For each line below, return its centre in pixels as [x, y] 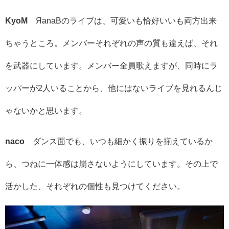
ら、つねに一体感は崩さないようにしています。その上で [111, 163]
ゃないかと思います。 [46, 110]
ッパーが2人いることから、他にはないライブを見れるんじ [114, 88]
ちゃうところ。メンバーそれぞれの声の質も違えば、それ [111, 43]
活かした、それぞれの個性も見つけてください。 [95, 186]
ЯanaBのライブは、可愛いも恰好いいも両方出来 [126, 20]
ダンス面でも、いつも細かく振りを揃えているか [123, 141]
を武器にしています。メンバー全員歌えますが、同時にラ [111, 65]
